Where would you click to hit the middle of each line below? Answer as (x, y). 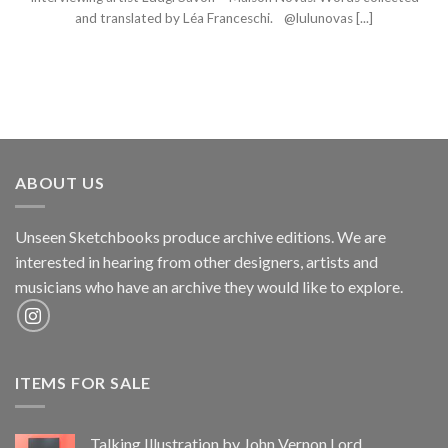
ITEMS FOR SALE (83, 382)
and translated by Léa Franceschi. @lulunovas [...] (224, 17)
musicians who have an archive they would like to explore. (209, 287)
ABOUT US (60, 182)
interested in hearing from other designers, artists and (196, 262)
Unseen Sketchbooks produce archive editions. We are (200, 237)
